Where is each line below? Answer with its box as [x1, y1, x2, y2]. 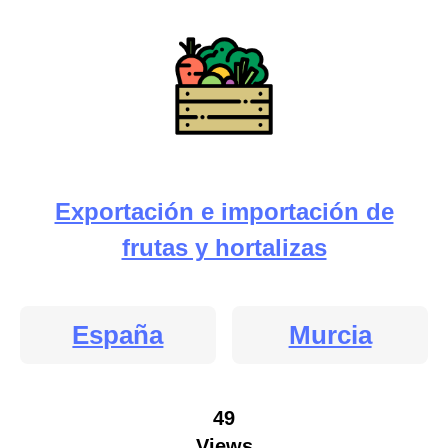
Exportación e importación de [54, 197, 394, 225]
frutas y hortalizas [121, 233, 327, 261]
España [72, 319, 164, 350]
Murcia [288, 319, 372, 350]
